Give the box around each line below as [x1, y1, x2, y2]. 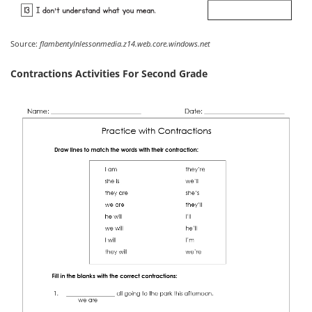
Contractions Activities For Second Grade [10, 67, 208, 81]
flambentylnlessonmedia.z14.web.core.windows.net [40, 38, 210, 49]
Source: [10, 38, 40, 49]
